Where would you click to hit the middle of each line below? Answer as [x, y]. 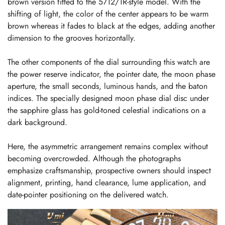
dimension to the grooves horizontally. [72, 38]
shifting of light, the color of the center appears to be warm [108, 14]
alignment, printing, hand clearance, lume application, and [107, 182]
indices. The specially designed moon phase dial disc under [108, 98]
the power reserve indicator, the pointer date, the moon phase [111, 74]
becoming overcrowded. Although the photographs [94, 158]
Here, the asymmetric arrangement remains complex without [108, 146]
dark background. [37, 122]
